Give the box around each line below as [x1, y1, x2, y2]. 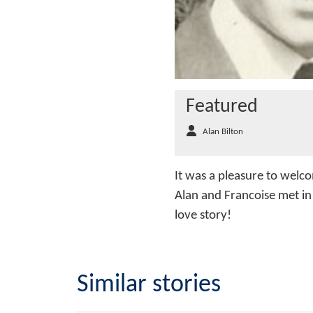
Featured [186, 97, 258, 117]
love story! [175, 209, 237, 223]
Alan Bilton [203, 127, 243, 137]
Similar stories [77, 272, 221, 298]
